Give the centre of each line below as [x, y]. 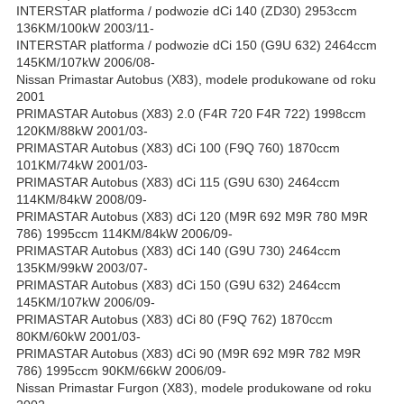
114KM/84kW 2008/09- [82, 200]
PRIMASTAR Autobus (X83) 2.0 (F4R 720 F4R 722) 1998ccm [191, 114]
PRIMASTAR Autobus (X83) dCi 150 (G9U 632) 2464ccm [179, 285]
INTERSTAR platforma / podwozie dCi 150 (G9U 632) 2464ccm [197, 46]
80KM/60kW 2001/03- [78, 337]
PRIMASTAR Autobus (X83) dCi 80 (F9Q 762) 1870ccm [174, 320]
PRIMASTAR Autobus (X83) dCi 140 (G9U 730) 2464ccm [179, 251]
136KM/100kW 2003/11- [85, 28]
